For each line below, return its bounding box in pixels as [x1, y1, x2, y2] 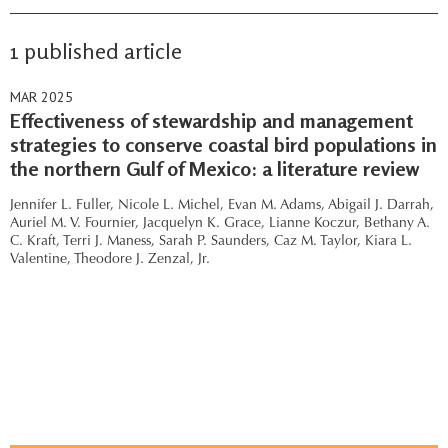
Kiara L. [365, 235, 412, 249]
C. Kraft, [10, 235, 60, 249]
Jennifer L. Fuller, [10, 199, 114, 213]
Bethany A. [364, 217, 430, 231]
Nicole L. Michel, [118, 199, 224, 213]
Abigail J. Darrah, [328, 199, 434, 213]
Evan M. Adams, [228, 199, 325, 213]
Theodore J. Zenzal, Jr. [74, 253, 210, 267]
